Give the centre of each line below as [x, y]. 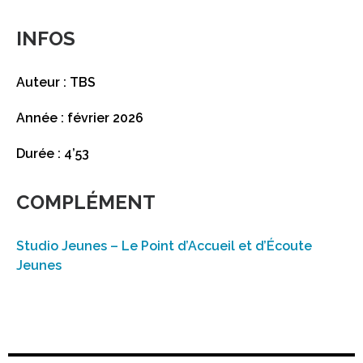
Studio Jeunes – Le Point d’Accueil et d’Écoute [164, 246]
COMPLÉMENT [86, 202]
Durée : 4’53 [53, 153]
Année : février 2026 [80, 117]
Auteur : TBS [56, 82]
